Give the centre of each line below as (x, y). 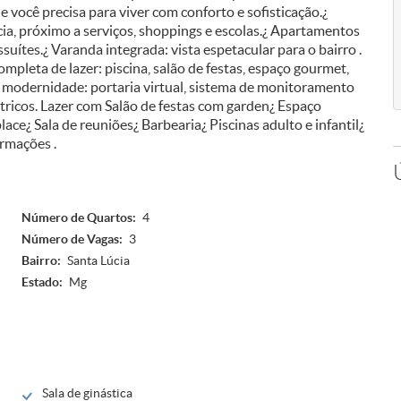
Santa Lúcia (98, 260)
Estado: (42, 282)
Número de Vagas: (72, 239)
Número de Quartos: (79, 218)
